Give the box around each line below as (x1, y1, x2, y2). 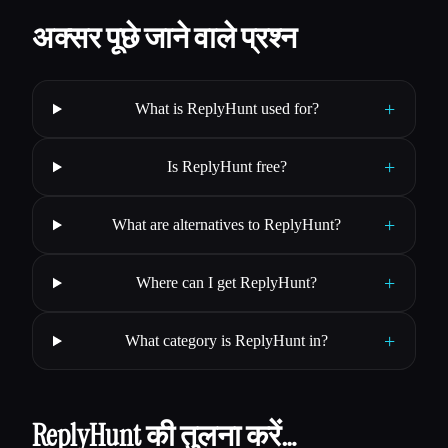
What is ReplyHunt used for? (134, 100, 319, 118)
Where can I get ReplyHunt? (136, 274, 318, 292)
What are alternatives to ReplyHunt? (112, 216, 342, 234)
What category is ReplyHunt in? (125, 332, 329, 350)
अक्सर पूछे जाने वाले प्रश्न (32, 18, 297, 58)
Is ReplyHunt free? (166, 158, 287, 176)
